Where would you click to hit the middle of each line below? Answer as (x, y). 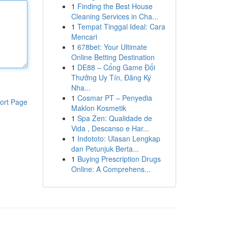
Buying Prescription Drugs (119, 159)
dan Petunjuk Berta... (105, 149)
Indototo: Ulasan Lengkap (119, 138)
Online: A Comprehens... (111, 169)
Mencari (84, 37)
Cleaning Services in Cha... (115, 16)
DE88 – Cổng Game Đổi (116, 67)
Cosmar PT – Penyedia (115, 98)
